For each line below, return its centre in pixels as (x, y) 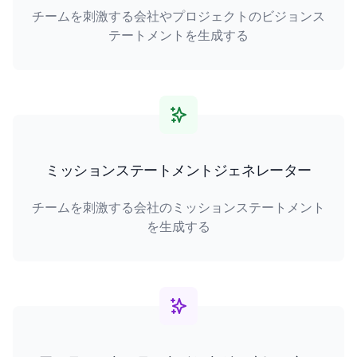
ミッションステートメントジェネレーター (178, 170)
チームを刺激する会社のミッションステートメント (178, 207)
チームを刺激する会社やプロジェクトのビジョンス (178, 16)
